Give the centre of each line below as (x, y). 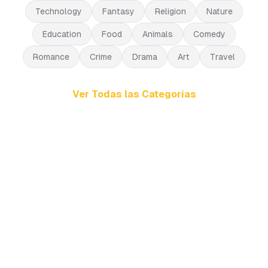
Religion (170, 11)
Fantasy (118, 11)
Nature (220, 11)
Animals (158, 34)
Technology (59, 11)
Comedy (209, 34)
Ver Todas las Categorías (134, 94)
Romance (51, 57)
